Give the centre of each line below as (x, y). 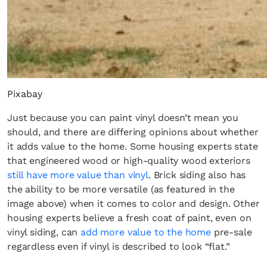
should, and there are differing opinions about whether (133, 132)
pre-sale (231, 232)
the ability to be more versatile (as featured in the (121, 189)
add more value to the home (146, 232)
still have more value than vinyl (78, 175)
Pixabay (25, 94)
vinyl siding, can (44, 232)
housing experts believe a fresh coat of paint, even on (129, 218)
